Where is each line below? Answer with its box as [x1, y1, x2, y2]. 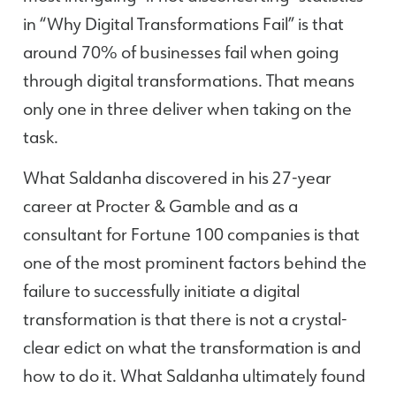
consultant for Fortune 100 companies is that [23, 223, 360, 245]
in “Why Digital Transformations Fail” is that [23, 11, 344, 34]
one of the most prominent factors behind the [23, 251, 367, 273]
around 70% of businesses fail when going [23, 40, 339, 63]
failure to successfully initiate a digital [23, 279, 300, 301]
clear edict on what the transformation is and [23, 336, 362, 358]
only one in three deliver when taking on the [23, 96, 352, 119]
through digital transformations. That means [23, 68, 354, 91]
